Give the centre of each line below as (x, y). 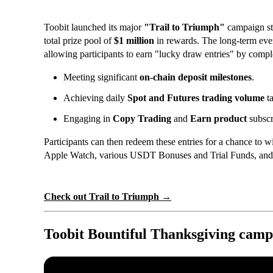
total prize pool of (79, 40)
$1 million (134, 40)
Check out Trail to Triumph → (108, 196)
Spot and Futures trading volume (196, 97)
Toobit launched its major (94, 27)
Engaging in (88, 118)
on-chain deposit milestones (196, 77)
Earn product (218, 118)
